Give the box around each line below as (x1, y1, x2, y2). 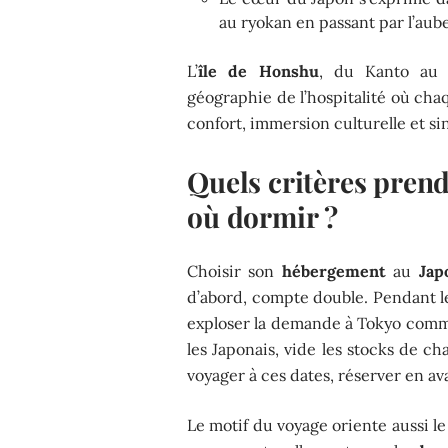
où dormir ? (187, 197, 338, 235)
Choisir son (187, 260, 282, 281)
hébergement (281, 260, 386, 281)
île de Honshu (198, 60, 319, 81)
